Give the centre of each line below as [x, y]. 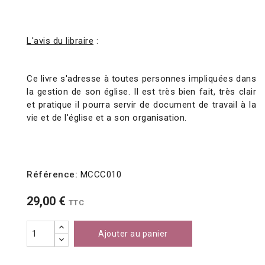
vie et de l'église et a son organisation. [108, 118]
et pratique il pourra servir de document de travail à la [141, 105]
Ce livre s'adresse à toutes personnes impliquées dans [141, 79]
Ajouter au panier [133, 234]
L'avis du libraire [60, 41]
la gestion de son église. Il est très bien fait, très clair [141, 92]
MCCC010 [101, 175]
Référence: [52, 175]
